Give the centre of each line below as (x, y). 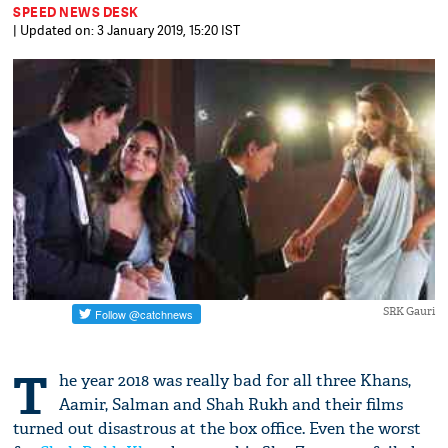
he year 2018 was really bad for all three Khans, (235, 381)
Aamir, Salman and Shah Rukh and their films (231, 405)
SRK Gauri (408, 311)
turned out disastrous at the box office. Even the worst (217, 429)
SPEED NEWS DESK (76, 12)
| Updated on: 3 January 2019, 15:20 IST (127, 30)
